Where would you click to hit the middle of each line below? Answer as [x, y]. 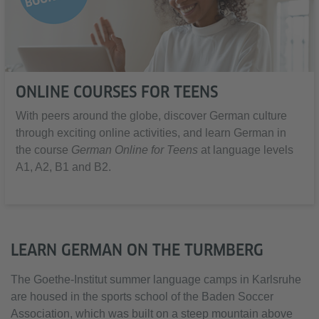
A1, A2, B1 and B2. [63, 167]
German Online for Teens [135, 150]
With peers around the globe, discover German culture [151, 115]
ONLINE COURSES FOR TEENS [117, 91]
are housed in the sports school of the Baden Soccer [142, 296]
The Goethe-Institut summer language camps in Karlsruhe [156, 279]
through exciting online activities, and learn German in [151, 132]
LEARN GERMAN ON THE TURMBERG [137, 250]
